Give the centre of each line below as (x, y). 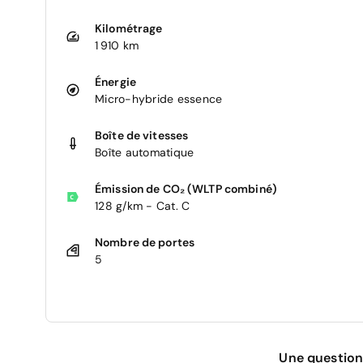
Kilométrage (129, 28)
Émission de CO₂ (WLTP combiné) (186, 188)
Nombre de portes (145, 242)
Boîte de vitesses (142, 135)
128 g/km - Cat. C (143, 205)
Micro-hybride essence (159, 98)
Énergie (115, 81)
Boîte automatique (145, 152)
